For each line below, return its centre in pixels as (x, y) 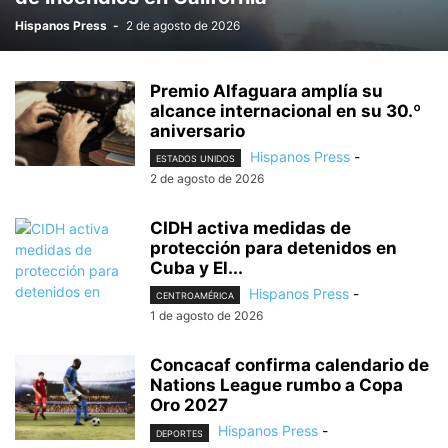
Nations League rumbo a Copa (276, 385)
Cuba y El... (196, 268)
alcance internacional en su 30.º (285, 111)
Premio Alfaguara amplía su (266, 91)
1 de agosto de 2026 (206, 316)
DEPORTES (179, 433)
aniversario (197, 131)
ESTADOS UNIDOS (195, 159)
